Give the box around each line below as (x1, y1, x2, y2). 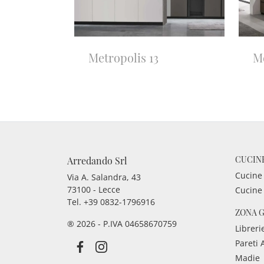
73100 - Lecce (67, 184, 120, 196)
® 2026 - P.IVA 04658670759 (67, 218, 177, 230)
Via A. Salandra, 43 (67, 171, 141, 183)
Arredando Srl (67, 154, 127, 167)
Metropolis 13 (88, 49, 159, 66)
